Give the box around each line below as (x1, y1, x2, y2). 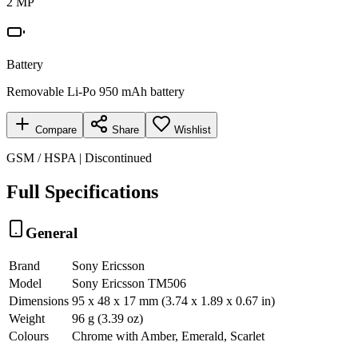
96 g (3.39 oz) (72, 312, 143, 326)
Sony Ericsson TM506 (72, 276, 186, 291)
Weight (9, 312, 45, 326)
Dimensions (9, 294, 69, 308)
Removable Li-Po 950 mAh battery (6, 84, 185, 98)
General (26, 224, 78, 241)
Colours (9, 329, 49, 344)
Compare (32, 123, 77, 136)
